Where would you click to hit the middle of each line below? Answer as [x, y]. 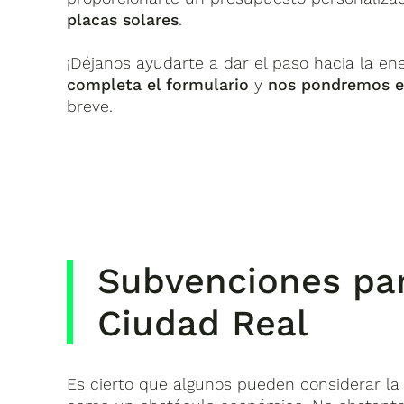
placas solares [123, 19]
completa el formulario [158, 84]
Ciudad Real [203, 323]
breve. [90, 106]
